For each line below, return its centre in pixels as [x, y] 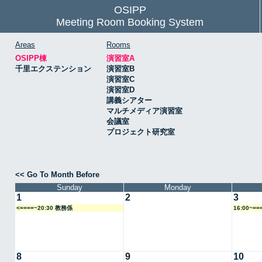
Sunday [69, 187]
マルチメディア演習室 [144, 111]
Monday [178, 187]
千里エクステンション [53, 68]
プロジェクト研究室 [141, 132]
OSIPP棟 [31, 58]
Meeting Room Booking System [130, 22]
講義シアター [129, 100]
